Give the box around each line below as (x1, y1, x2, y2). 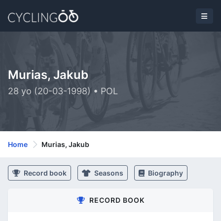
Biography (147, 169, 183, 177)
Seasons (93, 169, 123, 177)
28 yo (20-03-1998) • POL (8, 86, 118, 96)
